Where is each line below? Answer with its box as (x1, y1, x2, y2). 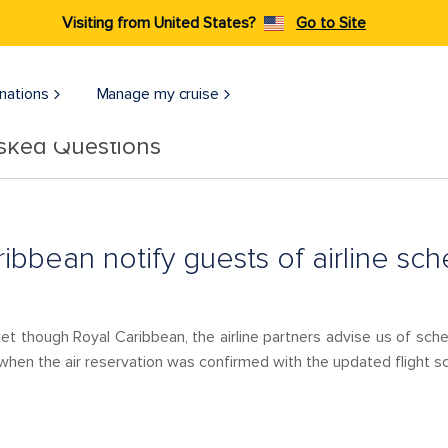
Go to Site (296, 13, 366, 33)
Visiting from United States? (62, 13, 256, 33)
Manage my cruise (96, 84, 219, 104)
